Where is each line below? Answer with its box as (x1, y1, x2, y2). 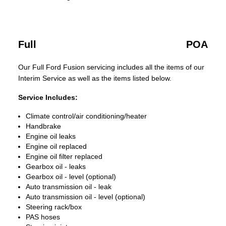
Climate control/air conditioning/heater (26, 112, 147, 120)
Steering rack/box (26, 203, 82, 211)
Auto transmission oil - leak (26, 183, 111, 191)
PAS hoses (26, 213, 60, 221)
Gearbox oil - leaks (26, 162, 86, 171)
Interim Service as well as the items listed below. (18, 74, 172, 82)
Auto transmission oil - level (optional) (26, 193, 145, 201)
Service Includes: (18, 93, 78, 101)
